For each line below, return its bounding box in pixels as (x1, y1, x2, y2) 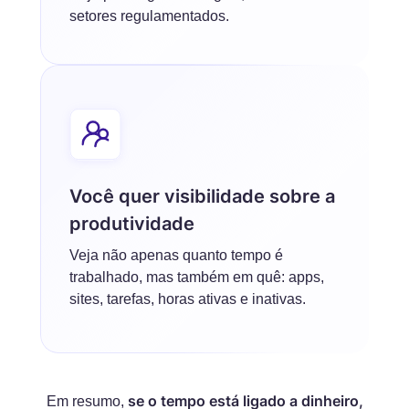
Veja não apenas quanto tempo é (69, 247, 283, 263)
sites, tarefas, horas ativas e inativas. (69, 291, 306, 307)
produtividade (69, 213, 194, 235)
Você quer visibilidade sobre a (69, 185, 335, 207)
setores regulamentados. (69, 8, 229, 24)
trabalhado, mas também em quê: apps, (69, 269, 324, 285)
